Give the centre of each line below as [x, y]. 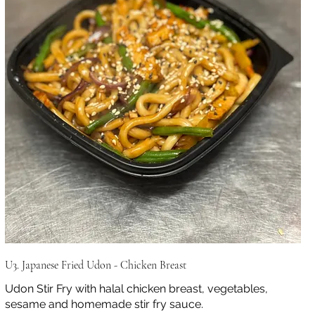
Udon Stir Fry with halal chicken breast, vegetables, [136, 289]
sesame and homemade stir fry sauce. [104, 304]
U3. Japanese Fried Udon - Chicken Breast [95, 265]
